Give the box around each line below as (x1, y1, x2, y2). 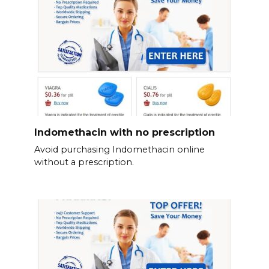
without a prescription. (34, 156, 134, 168)
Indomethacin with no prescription (34, 126, 215, 138)
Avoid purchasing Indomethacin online (34, 144, 205, 155)
